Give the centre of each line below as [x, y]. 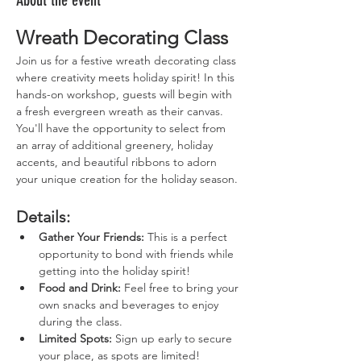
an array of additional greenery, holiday [116, 145]
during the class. [81, 322]
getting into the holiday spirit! [114, 271]
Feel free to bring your [181, 288]
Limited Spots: [75, 338]
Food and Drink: [80, 288]
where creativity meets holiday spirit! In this [127, 77]
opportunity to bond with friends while [138, 254]
